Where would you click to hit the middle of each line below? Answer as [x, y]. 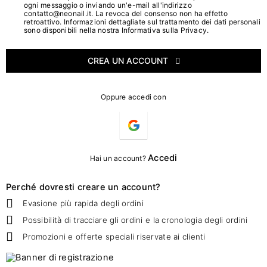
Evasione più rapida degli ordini [83, 203]
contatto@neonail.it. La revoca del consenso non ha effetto [126, 13]
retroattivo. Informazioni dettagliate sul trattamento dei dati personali [142, 22]
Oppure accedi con [133, 97]
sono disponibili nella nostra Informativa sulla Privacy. [117, 30]
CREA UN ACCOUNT [129, 60]
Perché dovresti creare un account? [83, 187]
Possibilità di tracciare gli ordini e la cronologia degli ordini [135, 220]
